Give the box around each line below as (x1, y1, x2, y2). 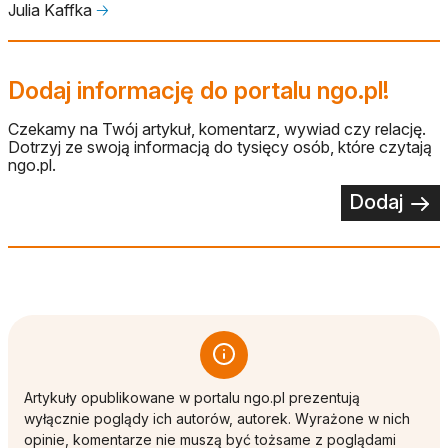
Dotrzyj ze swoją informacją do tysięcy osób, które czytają (8, 137, 432, 158)
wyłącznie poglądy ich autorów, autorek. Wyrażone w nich (24, 409, 410, 427)
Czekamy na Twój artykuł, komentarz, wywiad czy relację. (8, 119, 426, 140)
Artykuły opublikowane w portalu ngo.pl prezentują (24, 388, 360, 406)
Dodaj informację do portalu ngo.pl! (8, 76, 389, 106)
